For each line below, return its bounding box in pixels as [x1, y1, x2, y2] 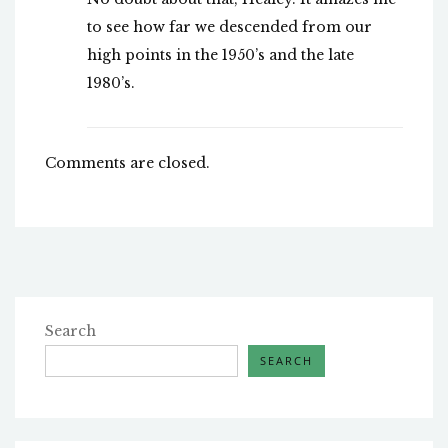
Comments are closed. [45, 154, 210, 173]
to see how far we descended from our [87, 18, 372, 37]
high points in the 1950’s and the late [87, 46, 354, 65]
